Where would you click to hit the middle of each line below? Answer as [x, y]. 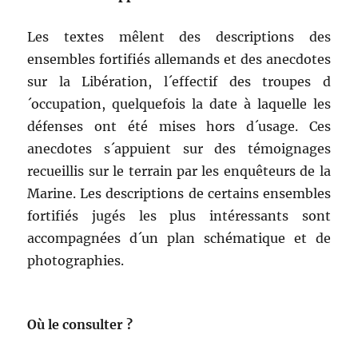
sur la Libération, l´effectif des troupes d [179, 82]
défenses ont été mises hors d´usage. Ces [179, 127]
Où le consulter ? [80, 325]
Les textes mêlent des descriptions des [179, 37]
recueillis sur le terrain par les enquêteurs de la [179, 171]
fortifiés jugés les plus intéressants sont [179, 216]
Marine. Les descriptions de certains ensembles [179, 194]
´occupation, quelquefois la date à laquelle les [179, 104]
